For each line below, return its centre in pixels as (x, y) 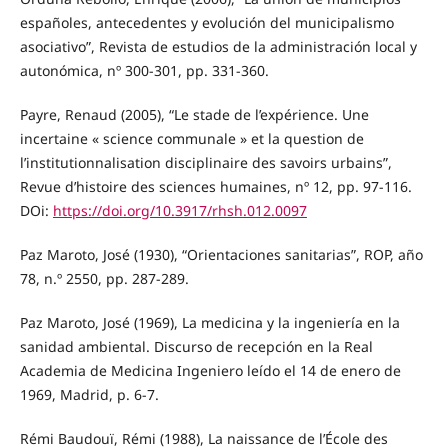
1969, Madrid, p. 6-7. (89, 394)
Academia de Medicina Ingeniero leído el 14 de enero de (210, 370)
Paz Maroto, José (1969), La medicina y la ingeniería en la (209, 322)
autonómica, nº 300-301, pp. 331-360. (144, 70)
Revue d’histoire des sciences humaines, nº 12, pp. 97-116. (215, 186)
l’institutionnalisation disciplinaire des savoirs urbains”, (205, 162)
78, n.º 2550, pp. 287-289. (104, 278)
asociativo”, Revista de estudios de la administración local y (218, 46)
